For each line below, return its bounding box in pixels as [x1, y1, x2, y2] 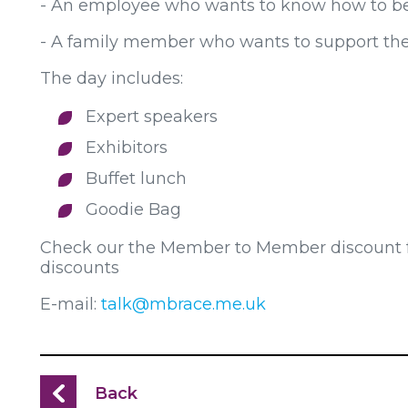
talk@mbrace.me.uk [101, 293, 266, 314]
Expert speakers [86, 106, 218, 127]
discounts [40, 257, 124, 278]
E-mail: [40, 293, 101, 314]
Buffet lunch [86, 168, 187, 189]
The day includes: [40, 67, 183, 88]
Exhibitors [86, 137, 168, 158]
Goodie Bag [86, 199, 181, 219]
